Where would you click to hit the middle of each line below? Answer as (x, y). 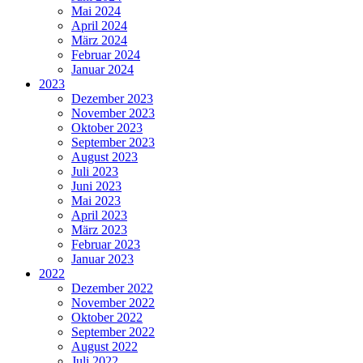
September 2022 (113, 331)
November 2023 (113, 113)
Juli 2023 (95, 171)
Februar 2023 (106, 244)
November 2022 (113, 302)
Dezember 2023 (112, 98)
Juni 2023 (96, 186)
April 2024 (99, 25)
